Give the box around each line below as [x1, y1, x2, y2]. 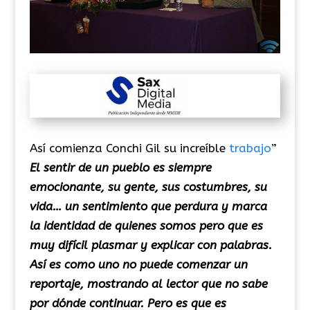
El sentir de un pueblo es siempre [29, 160, 212, 174]
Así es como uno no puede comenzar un [29, 257, 248, 271]
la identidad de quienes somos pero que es [29, 218, 263, 232]
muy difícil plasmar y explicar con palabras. [29, 237, 272, 252]
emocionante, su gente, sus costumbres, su [29, 179, 267, 194]
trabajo [225, 140, 271, 155]
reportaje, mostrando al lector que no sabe [29, 276, 268, 291]
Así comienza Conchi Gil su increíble [29, 140, 226, 155]
